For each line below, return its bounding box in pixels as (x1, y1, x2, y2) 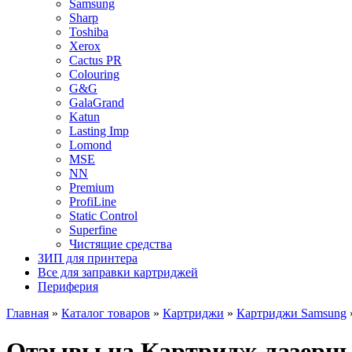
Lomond (69, 138, 112, 152)
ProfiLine (69, 195, 116, 208)
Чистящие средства (69, 237, 172, 251)
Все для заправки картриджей (38, 266, 198, 279)
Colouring (69, 68, 119, 81)
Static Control (69, 209, 137, 222)
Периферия (38, 280, 98, 293)
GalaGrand (69, 96, 124, 109)
